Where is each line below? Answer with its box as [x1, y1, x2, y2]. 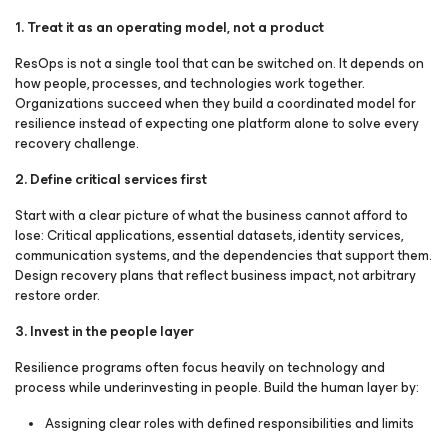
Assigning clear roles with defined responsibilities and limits [45, 412, 414, 435]
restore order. [15, 284, 100, 307]
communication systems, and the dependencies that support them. [15, 244, 432, 267]
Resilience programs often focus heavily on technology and [15, 356, 385, 379]
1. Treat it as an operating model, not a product [15, 16, 324, 39]
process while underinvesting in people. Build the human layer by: [15, 376, 419, 399]
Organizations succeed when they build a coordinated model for [15, 92, 416, 115]
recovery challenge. [15, 132, 139, 155]
